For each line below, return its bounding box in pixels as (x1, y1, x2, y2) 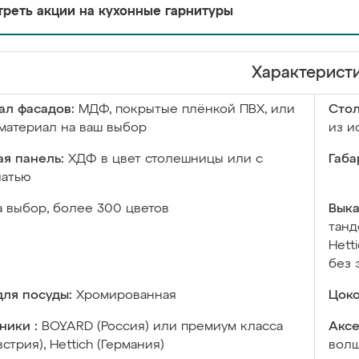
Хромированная (76, 289, 176, 302)
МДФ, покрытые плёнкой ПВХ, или (79, 103, 295, 116)
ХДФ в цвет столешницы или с (68, 153, 263, 166)
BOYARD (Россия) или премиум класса (42, 321, 283, 333)
